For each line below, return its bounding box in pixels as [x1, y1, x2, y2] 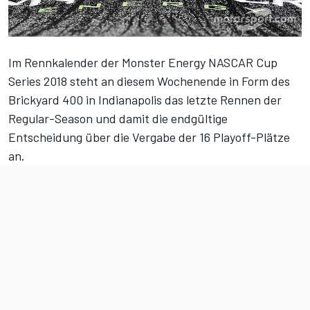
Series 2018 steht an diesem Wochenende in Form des [8, 73, 290, 89]
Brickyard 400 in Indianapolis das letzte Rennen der [8, 92, 282, 108]
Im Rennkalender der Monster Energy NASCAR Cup [8, 55, 277, 71]
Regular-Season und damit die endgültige [8, 111, 228, 127]
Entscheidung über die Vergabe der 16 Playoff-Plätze [8, 129, 290, 145]
